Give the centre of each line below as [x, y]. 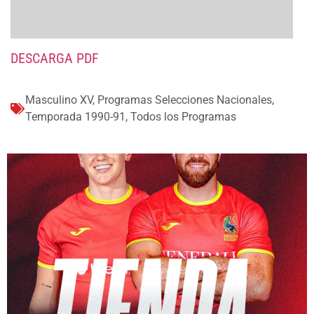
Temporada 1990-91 [75, 117]
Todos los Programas [183, 117]
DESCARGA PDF [55, 58]
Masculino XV [59, 100]
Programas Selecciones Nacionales [185, 100]
